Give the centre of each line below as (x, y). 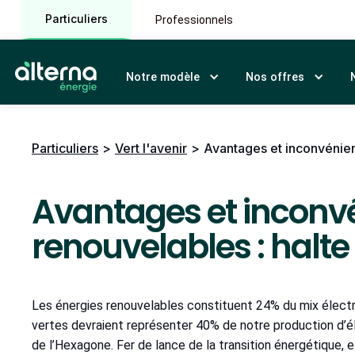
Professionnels (194, 20)
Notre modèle (162, 77)
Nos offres (275, 77)
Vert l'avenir (151, 148)
